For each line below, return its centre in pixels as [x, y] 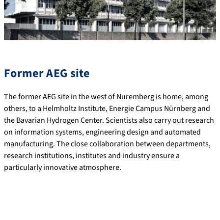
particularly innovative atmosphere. [63, 167]
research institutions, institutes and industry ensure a [92, 155]
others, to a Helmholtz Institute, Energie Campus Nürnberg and [107, 108]
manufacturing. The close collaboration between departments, [107, 144]
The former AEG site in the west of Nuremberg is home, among [106, 96]
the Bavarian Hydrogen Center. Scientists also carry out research [109, 120]
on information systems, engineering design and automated [102, 132]
